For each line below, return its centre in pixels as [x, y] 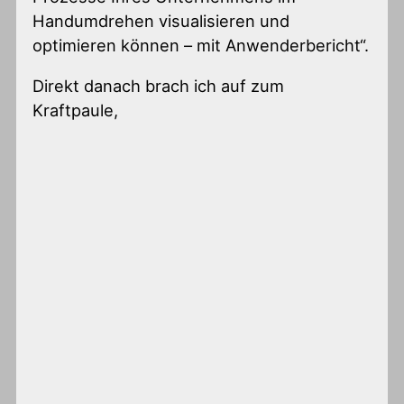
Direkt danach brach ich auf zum [159, 86]
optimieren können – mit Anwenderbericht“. [201, 46]
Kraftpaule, [76, 110]
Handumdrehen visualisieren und [161, 21]
